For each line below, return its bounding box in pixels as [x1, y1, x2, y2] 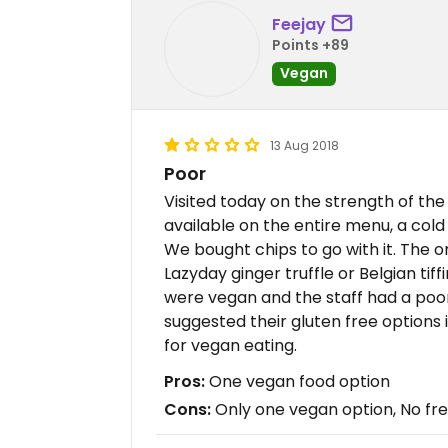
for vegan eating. [164, 334, 297, 357]
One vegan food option [205, 370, 390, 393]
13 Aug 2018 [270, 137, 339, 154]
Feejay [272, 12, 326, 36]
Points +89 [272, 34, 349, 55]
